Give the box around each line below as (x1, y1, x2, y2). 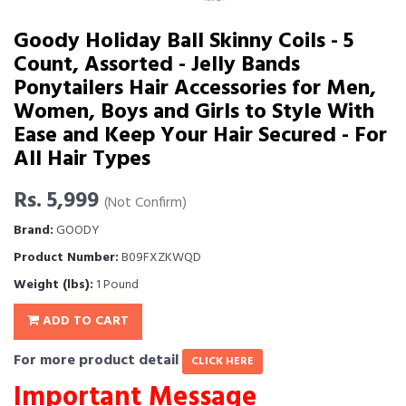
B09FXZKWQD (119, 247, 201, 268)
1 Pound (93, 275, 139, 295)
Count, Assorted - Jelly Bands (14, 48, 300, 82)
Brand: (14, 220, 53, 241)
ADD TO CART (39, 311, 129, 332)
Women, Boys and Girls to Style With (14, 95, 374, 130)
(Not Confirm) (104, 192, 187, 215)
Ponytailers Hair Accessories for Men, (14, 72, 376, 106)
